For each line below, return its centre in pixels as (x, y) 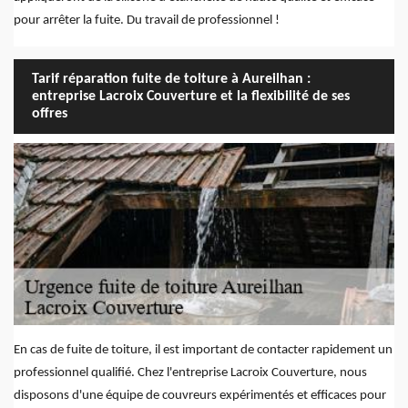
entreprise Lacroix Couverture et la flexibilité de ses (191, 96)
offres (50, 113)
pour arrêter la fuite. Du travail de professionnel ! (147, 21)
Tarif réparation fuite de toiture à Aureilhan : (171, 79)
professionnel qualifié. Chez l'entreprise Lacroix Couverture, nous (190, 373)
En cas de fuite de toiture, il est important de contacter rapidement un (203, 351)
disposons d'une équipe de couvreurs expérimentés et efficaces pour (200, 396)
